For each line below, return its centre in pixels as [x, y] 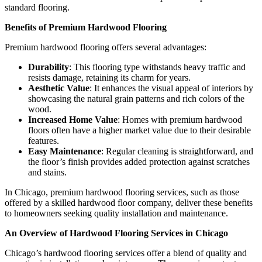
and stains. [47, 172]
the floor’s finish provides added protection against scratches [139, 161]
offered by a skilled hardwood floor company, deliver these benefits [129, 202]
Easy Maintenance [65, 151]
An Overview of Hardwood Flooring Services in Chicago [116, 233]
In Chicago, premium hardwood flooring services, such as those [122, 192]
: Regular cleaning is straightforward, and [177, 151]
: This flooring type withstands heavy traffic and [157, 67]
